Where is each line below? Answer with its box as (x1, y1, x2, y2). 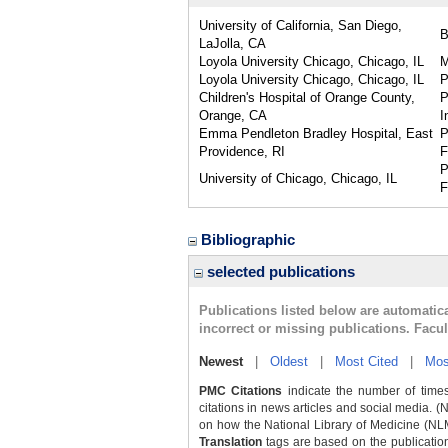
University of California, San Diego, (199, 18, 402, 33)
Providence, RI (199, 144, 285, 159)
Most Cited (335, 354, 398, 369)
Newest (199, 354, 243, 369)
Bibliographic (201, 231, 299, 248)
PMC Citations (199, 384, 283, 398)
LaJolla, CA (199, 36, 266, 51)
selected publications (203, 263, 355, 280)
